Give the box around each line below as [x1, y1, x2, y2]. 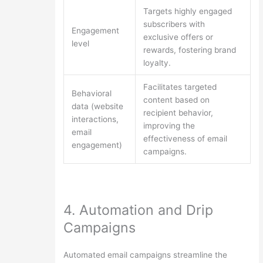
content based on [143, 95, 210, 104]
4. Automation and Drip [63, 201, 213, 219]
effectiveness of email [143, 133, 228, 143]
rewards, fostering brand [143, 45, 237, 55]
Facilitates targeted [143, 82, 217, 92]
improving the [143, 120, 195, 130]
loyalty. [143, 58, 171, 68]
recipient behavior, [143, 107, 214, 117]
